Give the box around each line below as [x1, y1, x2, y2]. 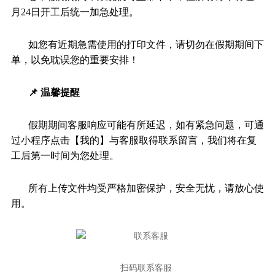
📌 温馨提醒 [28, 87, 80, 98]
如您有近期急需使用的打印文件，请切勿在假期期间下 [28, 39, 264, 50]
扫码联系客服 [120, 263, 172, 273]
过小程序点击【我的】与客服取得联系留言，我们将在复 [10, 134, 257, 145]
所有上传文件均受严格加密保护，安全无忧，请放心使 [28, 182, 264, 193]
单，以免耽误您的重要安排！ [10, 54, 139, 65]
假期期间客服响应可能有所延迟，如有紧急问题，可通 [28, 119, 264, 130]
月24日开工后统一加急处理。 [10, 6, 139, 17]
